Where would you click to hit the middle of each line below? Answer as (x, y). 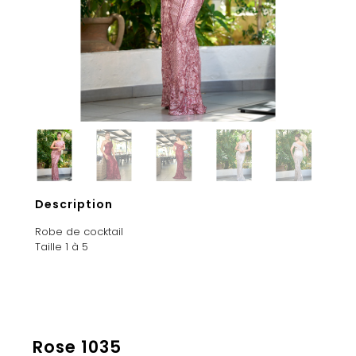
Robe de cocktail (79, 232)
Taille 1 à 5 (62, 247)
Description (74, 205)
